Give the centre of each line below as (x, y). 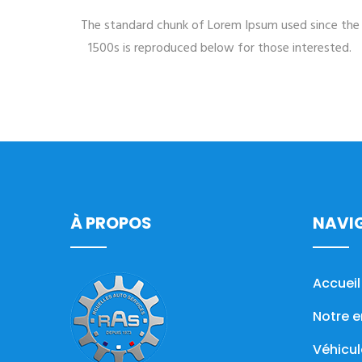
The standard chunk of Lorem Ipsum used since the (220, 26)
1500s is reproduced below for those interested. (220, 48)
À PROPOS (111, 223)
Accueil (337, 283)
